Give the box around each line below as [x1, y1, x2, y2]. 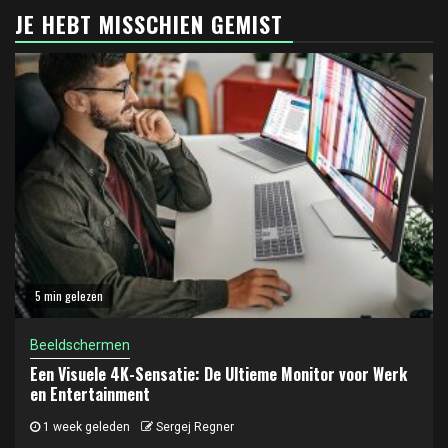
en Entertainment [30, 381, 150, 406]
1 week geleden [40, 419, 130, 434]
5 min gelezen [35, 286, 103, 304]
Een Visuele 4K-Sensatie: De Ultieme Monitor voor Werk [30, 361, 407, 386]
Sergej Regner [156, 419, 234, 434]
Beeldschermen [30, 336, 130, 353]
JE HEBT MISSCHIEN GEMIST [15, 7, 283, 40]
